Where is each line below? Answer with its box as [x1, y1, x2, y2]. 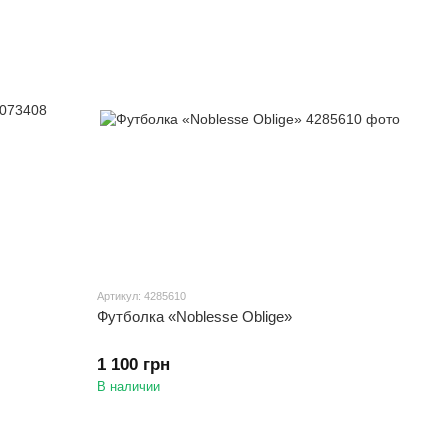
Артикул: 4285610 [97, 290, 187, 303]
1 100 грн [97, 355, 171, 375]
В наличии [97, 379, 161, 395]
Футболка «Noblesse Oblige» [97, 308, 293, 326]
